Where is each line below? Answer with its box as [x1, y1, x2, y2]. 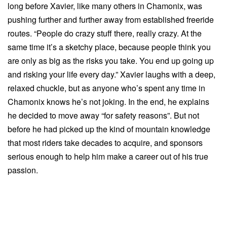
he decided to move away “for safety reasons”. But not [8, 109, 199, 121]
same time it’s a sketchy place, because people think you [8, 41, 211, 53]
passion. [8, 164, 38, 176]
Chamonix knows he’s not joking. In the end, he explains [8, 95, 209, 107]
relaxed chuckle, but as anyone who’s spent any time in [8, 82, 205, 94]
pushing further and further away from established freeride [8, 13, 214, 25]
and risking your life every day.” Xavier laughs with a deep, [8, 68, 215, 80]
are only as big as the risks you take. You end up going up [8, 54, 214, 66]
